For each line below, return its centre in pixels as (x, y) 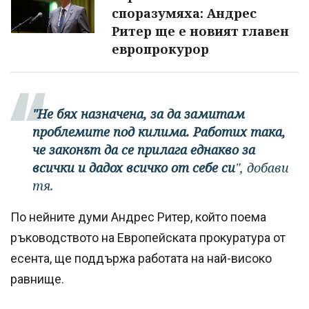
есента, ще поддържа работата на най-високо (141, 258)
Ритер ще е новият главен (200, 31)
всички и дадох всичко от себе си (134, 167)
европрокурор (160, 49)
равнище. (37, 279)
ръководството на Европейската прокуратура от (148, 237)
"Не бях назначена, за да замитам (139, 113)
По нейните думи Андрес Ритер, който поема (138, 217)
